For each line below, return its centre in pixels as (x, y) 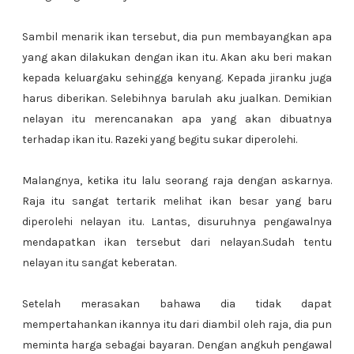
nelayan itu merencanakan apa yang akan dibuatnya (177, 119)
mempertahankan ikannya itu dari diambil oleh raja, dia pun (177, 324)
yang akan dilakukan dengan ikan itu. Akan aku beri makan (177, 57)
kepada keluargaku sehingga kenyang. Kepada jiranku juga (177, 78)
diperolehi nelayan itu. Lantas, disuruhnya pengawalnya (177, 222)
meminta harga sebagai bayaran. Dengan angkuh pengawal (177, 345)
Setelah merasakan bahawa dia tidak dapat (177, 304)
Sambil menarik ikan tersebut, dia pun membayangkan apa (177, 37)
